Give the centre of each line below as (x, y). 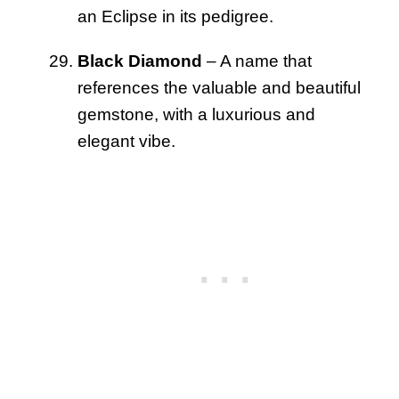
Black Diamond (140, 61)
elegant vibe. (126, 141)
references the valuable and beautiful (219, 87)
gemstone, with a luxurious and (196, 114)
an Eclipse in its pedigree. (175, 16)
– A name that (257, 61)
